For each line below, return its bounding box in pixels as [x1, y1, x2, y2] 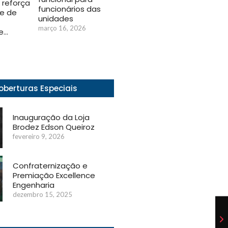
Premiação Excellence [13, 170, 96, 181]
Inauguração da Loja [13, 111, 90, 123]
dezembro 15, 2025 [13, 190, 73, 199]
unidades [38, 13, 73, 24]
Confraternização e [13, 160, 88, 172]
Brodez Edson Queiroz [13, 121, 95, 132]
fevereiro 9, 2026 [13, 132, 65, 140]
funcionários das [38, 3, 101, 14]
